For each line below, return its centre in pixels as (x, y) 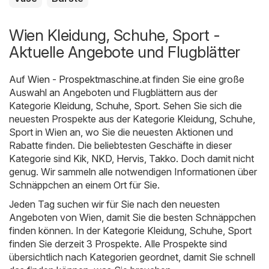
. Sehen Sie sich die (200, 105)
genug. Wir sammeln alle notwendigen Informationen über (133, 171)
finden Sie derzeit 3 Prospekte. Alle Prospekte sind (118, 243)
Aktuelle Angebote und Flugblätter (125, 52)
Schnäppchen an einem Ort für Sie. (84, 185)
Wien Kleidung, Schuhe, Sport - (114, 35)
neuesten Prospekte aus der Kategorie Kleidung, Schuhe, (132, 119)
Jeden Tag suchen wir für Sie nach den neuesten (114, 204)
